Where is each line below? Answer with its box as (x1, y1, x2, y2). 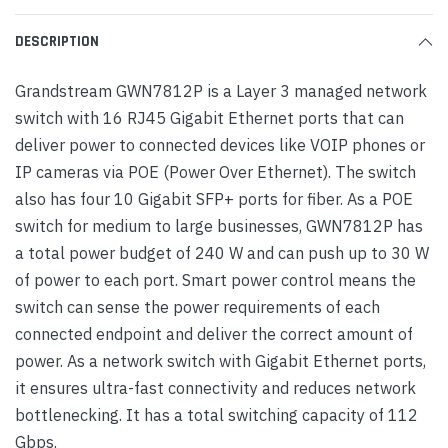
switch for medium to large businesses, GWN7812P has (15, 214, 423, 236)
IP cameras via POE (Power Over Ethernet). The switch (15, 160, 416, 182)
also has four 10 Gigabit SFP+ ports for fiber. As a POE (15, 187, 413, 209)
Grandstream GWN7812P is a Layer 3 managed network (15, 79, 427, 101)
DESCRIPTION (15, 31, 99, 51)
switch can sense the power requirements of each (15, 295, 380, 317)
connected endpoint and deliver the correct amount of (15, 322, 413, 344)
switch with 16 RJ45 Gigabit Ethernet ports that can (15, 106, 404, 128)
